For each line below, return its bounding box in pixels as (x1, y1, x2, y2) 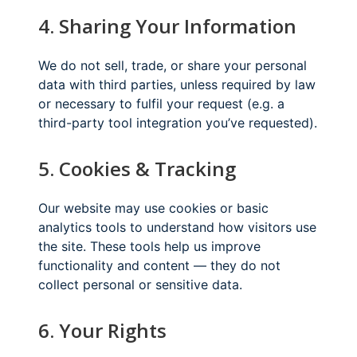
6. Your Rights (38, 316, 167, 343)
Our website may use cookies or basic (38, 199, 269, 216)
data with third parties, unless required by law (38, 76, 316, 92)
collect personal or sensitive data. (38, 276, 242, 292)
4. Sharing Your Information (38, 12, 296, 39)
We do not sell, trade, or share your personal (38, 57, 307, 73)
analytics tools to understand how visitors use (38, 218, 316, 235)
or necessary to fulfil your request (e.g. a (38, 95, 284, 112)
